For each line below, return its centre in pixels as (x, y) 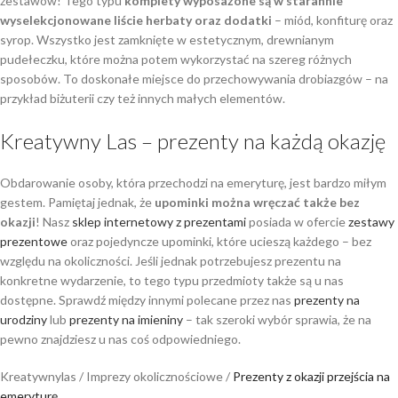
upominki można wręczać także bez (257, 202)
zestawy (371, 222)
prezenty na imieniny (126, 319)
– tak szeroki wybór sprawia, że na (277, 319)
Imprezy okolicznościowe (155, 376)
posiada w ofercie (297, 222)
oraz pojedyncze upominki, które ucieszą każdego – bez (219, 241)
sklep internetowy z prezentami (159, 222)
